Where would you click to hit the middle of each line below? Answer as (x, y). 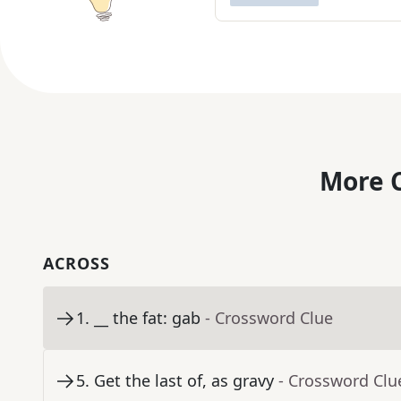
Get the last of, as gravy (184, 381)
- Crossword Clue (269, 318)
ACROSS (77, 264)
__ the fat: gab (147, 318)
